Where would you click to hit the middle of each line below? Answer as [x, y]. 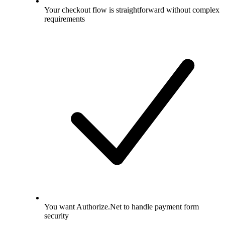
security [57, 215]
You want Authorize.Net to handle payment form [122, 206]
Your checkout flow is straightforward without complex [132, 10]
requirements [65, 19]
